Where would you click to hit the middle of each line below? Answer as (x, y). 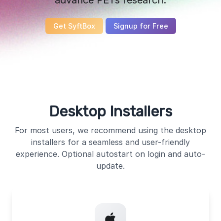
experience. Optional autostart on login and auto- (110, 154)
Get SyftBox (74, 26)
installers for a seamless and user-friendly (110, 142)
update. (110, 166)
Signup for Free (141, 26)
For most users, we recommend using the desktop (110, 130)
